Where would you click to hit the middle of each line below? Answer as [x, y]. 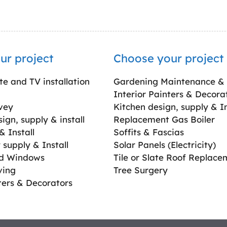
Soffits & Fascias [149, 132]
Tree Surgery [141, 170]
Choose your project [168, 59]
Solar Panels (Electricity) [165, 145]
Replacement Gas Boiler [164, 120]
